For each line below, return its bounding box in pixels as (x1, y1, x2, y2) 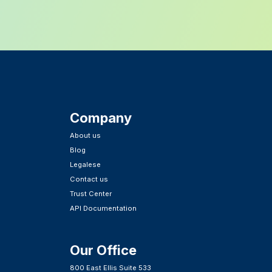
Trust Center (70, 189, 112, 199)
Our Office (70, 242, 137, 259)
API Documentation (70, 204, 137, 213)
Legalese (70, 160, 101, 169)
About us (70, 131, 101, 140)
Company (70, 110, 132, 126)
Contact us (70, 175, 109, 184)
